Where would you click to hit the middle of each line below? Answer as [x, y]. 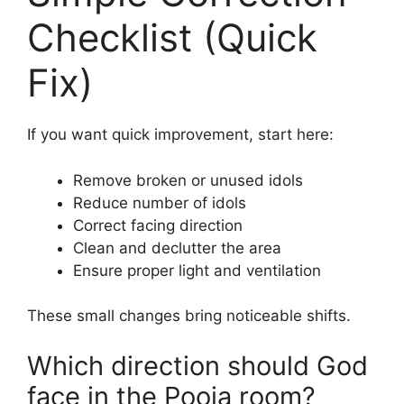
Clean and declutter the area [177, 248]
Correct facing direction [158, 225]
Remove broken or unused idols [188, 180]
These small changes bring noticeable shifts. [189, 316]
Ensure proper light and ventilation [197, 270]
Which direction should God [197, 365]
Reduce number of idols [160, 202]
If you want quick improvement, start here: [180, 135]
